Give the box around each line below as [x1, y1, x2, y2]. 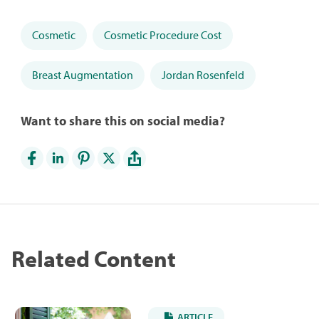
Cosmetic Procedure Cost [103, 28, 221, 43]
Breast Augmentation [31, 68, 133, 83]
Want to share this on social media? [20, 113, 225, 130]
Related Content [11, 244, 176, 273]
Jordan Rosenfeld [161, 68, 244, 83]
